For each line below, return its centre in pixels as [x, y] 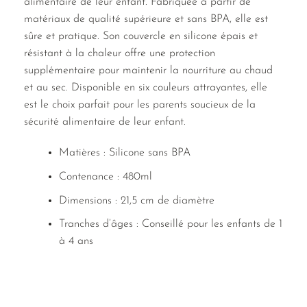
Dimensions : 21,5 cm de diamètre [136, 200]
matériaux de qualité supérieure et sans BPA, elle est [146, 19]
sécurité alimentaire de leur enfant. [105, 122]
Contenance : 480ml [105, 177]
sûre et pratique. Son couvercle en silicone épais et [141, 36]
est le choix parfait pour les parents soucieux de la [140, 105]
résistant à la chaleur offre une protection [120, 53]
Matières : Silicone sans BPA [124, 153]
